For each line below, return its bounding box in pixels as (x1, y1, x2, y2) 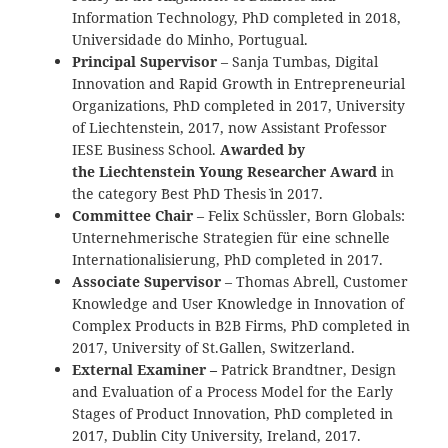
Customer (343, 271, 409, 291)
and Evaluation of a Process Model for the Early (72, 381, 394, 401)
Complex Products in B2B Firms (72, 315, 284, 335)
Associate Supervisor (72, 271, 222, 291)
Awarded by (220, 139, 306, 159)
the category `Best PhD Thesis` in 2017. (72, 183, 324, 203)
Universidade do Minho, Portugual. (72, 29, 309, 49)
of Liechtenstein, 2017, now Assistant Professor (72, 117, 388, 137)
